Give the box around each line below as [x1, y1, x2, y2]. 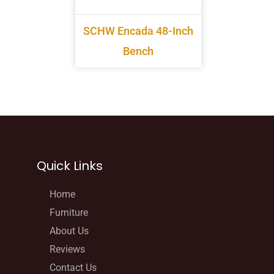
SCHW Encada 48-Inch [83, 24, 194, 38]
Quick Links [37, 157, 103, 174]
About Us [50, 224, 89, 237]
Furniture [50, 206, 88, 218]
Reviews [50, 243, 85, 255]
